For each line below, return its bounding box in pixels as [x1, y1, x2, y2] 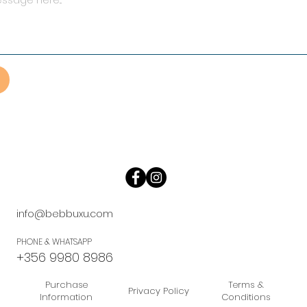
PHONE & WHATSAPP [16, 236, 92, 248]
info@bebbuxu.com [16, 207, 113, 221]
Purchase [45, 278, 88, 292]
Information [40, 291, 93, 304]
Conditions [221, 291, 271, 304]
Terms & [228, 278, 265, 292]
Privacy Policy [128, 284, 190, 298]
